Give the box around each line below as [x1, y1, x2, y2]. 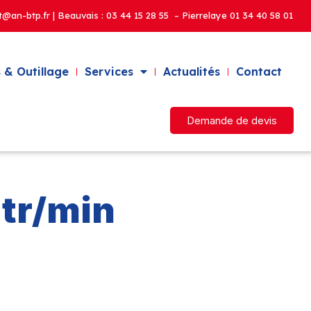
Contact [235, 65, 282, 79]
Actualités [162, 65, 220, 79]
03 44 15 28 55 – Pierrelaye [106, 10, 230, 21]
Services [84, 65, 133, 79]
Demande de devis [186, 114, 277, 128]
